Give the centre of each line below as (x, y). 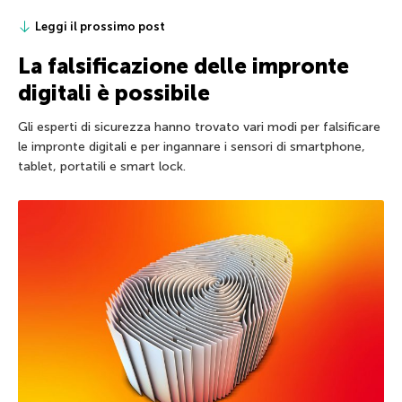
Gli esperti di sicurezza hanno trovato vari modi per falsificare (199, 127)
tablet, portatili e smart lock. (102, 166)
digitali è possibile (114, 92)
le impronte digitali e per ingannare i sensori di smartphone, (192, 146)
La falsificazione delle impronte (184, 66)
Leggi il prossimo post (100, 26)
